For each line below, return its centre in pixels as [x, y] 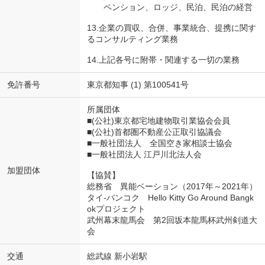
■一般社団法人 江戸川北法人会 [144, 154]
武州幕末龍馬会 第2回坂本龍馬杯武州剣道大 [172, 220]
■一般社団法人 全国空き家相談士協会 [159, 143]
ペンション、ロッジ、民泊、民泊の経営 [169, 7]
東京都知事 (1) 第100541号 [138, 84]
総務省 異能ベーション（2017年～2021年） [172, 186]
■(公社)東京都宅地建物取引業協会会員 [158, 120]
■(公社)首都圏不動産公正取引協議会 [154, 132]
